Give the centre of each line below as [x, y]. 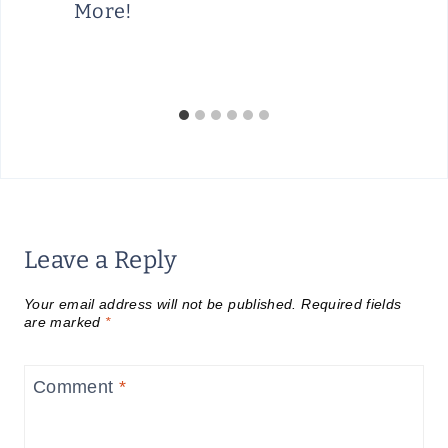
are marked [64, 321]
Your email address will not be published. [160, 303]
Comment [76, 387]
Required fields [351, 303]
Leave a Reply [101, 259]
